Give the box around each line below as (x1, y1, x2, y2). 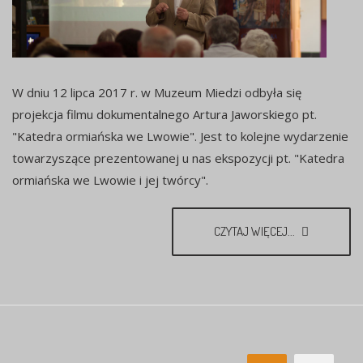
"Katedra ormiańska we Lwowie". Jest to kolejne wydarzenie (12, 128, 348, 145)
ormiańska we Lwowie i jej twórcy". (12, 172, 208, 189)
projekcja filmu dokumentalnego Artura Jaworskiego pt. (12, 106, 317, 123)
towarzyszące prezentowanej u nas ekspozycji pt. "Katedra (12, 150, 344, 167)
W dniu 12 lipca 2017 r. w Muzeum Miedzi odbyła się (12, 84, 301, 101)
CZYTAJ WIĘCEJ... (214, 224, 297, 240)
